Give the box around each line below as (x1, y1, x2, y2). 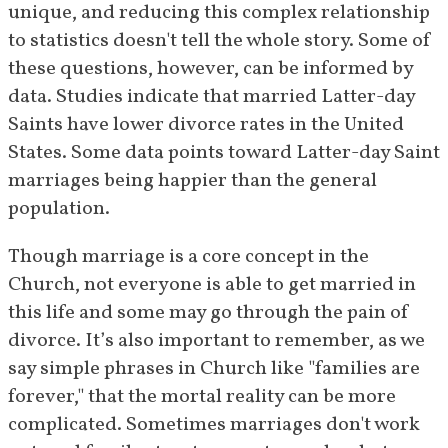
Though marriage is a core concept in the (8, 243, 369, 272)
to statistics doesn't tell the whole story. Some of (8, 27, 432, 56)
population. (8, 195, 110, 224)
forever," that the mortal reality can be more (8, 383, 396, 412)
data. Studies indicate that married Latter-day (8, 83, 415, 112)
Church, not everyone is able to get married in (8, 271, 416, 300)
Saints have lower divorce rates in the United (8, 111, 404, 140)
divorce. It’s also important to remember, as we (8, 327, 425, 356)
